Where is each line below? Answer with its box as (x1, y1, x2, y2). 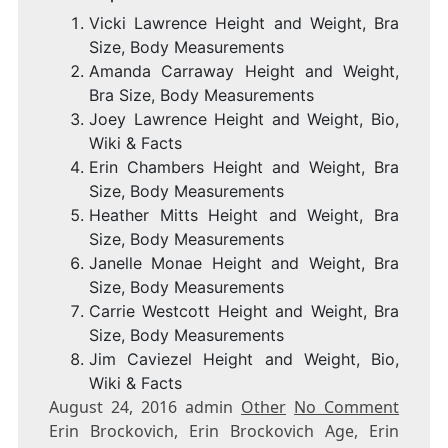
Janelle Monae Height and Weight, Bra (88, 253, 400, 274)
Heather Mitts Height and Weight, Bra (88, 205, 400, 226)
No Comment (294, 396, 400, 419)
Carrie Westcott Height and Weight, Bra (88, 301, 400, 322)
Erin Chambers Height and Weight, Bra (88, 157, 400, 178)
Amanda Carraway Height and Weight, (88, 61, 400, 82)
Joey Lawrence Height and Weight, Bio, (88, 109, 400, 130)
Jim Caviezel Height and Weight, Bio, (88, 349, 400, 370)
